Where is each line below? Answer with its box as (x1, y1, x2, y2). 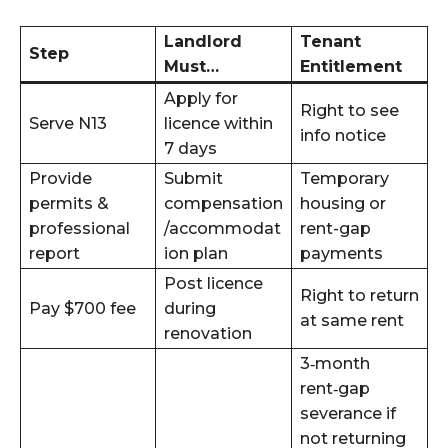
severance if (300, 403, 396, 423)
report (29, 243, 80, 263)
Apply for (164, 88, 238, 108)
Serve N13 (29, 113, 107, 133)
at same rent (300, 310, 404, 330)
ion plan (164, 243, 228, 263)
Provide (29, 168, 92, 188)
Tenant (300, 31, 361, 51)
